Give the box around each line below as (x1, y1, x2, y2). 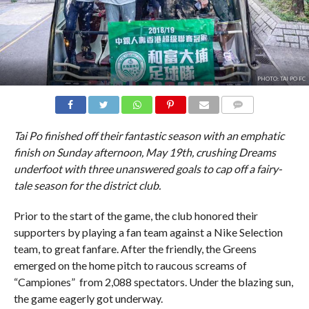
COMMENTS (226, 116, 272, 126)
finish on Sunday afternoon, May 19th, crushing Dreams (13, 145, 276, 159)
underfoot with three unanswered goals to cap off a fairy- (13, 161, 282, 175)
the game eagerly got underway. (13, 291, 163, 305)
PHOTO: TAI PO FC (257, 74, 306, 82)
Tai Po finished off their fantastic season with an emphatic (13, 128, 284, 142)
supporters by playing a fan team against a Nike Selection (13, 225, 283, 239)
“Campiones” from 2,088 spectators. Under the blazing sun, (13, 275, 293, 288)
